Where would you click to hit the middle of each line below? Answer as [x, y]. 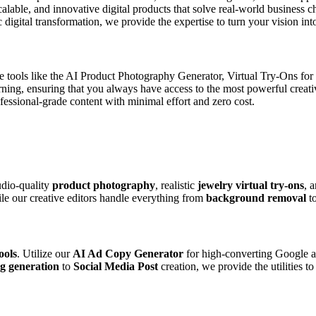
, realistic [176, 186]
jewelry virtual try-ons [251, 186]
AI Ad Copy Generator [128, 253]
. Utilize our [45, 253]
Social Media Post [116, 266]
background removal [256, 198]
